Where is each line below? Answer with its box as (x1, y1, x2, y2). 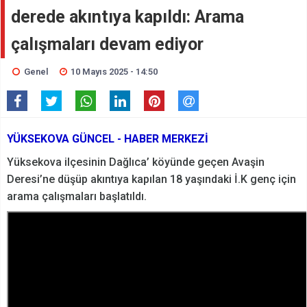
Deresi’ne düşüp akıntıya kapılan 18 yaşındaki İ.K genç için (7, 173, 296, 186)
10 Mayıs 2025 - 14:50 (71, 66, 158, 77)
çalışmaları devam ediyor (11, 34, 204, 55)
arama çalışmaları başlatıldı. (7, 190, 149, 204)
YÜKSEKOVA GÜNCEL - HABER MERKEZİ (7, 132, 208, 146)
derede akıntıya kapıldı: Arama (11, 7, 244, 27)
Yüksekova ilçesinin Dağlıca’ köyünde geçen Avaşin (7, 156, 265, 169)
